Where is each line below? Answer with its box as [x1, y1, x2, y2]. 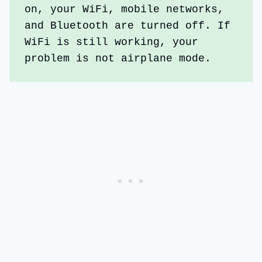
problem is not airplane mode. [25, 52, 212, 64]
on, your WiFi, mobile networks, [25, 3, 225, 15]
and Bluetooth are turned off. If [25, 19, 231, 32]
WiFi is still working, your [25, 36, 199, 48]
